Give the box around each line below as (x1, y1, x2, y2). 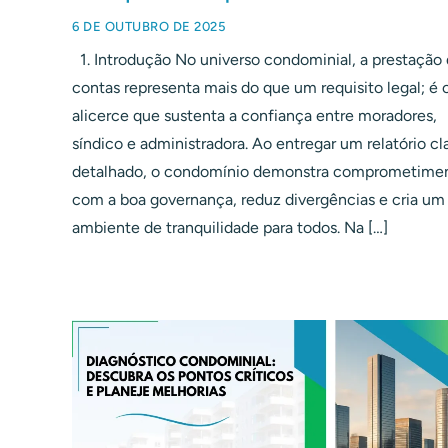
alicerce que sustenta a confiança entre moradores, (72, 106, 437, 126)
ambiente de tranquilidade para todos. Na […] (72, 218, 388, 238)
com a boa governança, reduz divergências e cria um (72, 190, 445, 210)
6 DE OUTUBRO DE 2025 (72, 19, 226, 35)
